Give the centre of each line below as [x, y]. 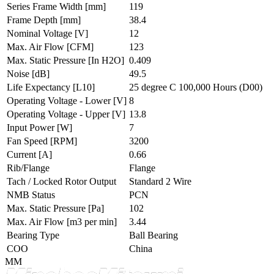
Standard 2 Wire [160, 181]
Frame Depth [33, 20]
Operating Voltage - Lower [60, 100]
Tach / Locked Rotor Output [61, 181]
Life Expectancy [40, 87]
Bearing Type [33, 235]
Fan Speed [28, 141]
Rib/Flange [28, 168]
